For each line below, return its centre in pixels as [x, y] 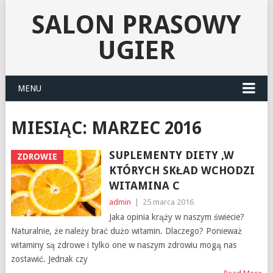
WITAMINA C [144, 186]
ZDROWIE [37, 157]
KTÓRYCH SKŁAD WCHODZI [182, 170]
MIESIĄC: [51, 128]
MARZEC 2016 [146, 128]
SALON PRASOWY [136, 25]
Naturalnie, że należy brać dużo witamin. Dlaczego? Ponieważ [126, 231]
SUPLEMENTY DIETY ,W [171, 155]
